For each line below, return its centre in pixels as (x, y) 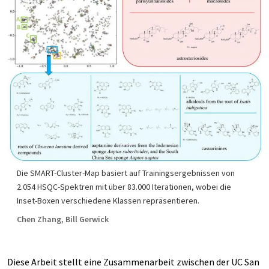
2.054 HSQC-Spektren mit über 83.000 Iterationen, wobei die (124, 186)
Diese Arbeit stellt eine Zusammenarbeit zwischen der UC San (133, 261)
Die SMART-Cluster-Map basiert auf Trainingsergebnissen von (126, 173)
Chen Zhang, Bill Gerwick (63, 219)
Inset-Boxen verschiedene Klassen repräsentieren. (108, 200)
